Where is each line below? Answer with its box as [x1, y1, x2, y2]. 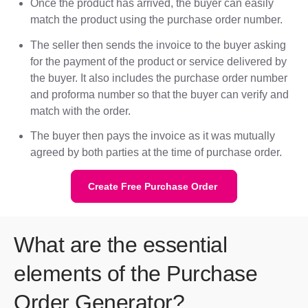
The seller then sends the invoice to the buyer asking [30, 38, 286, 51]
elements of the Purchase [14, 261, 257, 287]
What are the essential [14, 232, 227, 258]
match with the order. [30, 104, 131, 117]
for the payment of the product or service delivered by [30, 55, 287, 67]
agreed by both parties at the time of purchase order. [30, 146, 282, 159]
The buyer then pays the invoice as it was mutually [30, 130, 275, 142]
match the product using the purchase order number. [30, 13, 283, 25]
